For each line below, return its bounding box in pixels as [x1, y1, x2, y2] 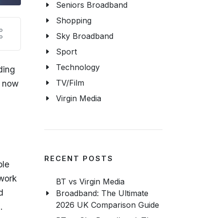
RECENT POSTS [44, 154, 113, 163]
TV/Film [56, 78, 84, 88]
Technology [56, 62, 100, 72]
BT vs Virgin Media [56, 177, 125, 186]
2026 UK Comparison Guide [56, 200, 159, 210]
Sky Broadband [56, 31, 113, 41]
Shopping [56, 16, 91, 25]
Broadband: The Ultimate [56, 188, 148, 198]
